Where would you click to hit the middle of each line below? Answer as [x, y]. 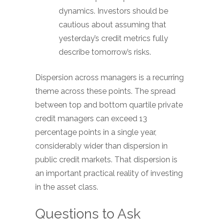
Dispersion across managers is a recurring [109, 77]
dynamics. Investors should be [113, 11]
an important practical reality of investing [109, 173]
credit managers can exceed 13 [91, 119]
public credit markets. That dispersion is [106, 160]
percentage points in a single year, [96, 132]
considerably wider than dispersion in [101, 146]
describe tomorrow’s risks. [105, 52]
